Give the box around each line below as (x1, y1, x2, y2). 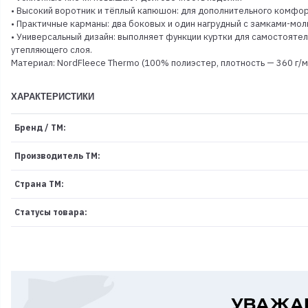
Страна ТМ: (14, 179, 64, 189)
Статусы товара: (14, 207, 87, 217)
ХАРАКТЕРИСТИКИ (11, 91, 94, 102)
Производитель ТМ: (14, 151, 100, 161)
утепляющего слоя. (11, 44, 92, 56)
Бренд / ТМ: (14, 122, 66, 133)
